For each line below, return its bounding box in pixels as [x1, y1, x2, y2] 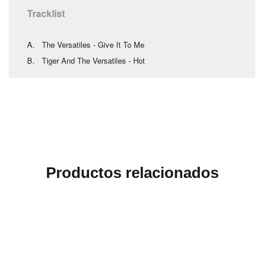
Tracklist [27, 6, 65, 20]
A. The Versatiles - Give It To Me [27, 39, 144, 50]
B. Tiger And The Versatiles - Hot [27, 55, 145, 66]
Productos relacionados [45, 164, 219, 181]
